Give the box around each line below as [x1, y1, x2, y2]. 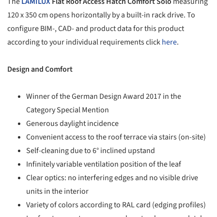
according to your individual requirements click [7, 36, 162, 47]
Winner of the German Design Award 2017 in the [26, 91, 182, 102]
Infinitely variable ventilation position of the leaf [26, 158, 182, 170]
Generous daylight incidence [26, 118, 119, 129]
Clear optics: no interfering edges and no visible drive [26, 172, 199, 183]
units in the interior [26, 186, 89, 197]
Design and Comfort [7, 63, 73, 75]
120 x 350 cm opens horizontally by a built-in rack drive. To [7, 9, 195, 20]
